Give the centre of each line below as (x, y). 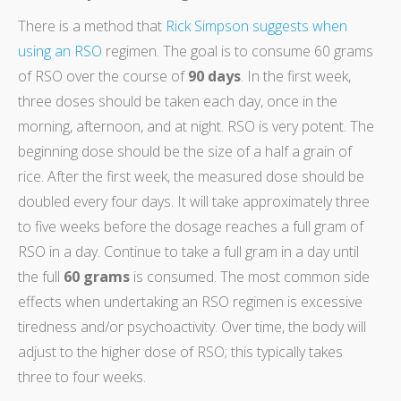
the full (41, 276)
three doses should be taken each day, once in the (178, 101)
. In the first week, (296, 76)
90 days (214, 76)
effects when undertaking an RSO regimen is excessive (190, 301)
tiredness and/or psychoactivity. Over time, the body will (192, 326)
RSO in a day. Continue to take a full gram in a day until (188, 251)
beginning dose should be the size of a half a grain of (185, 151)
